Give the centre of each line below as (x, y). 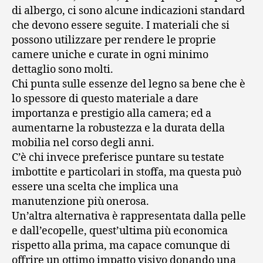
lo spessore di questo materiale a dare (105, 99)
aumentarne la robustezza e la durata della (118, 128)
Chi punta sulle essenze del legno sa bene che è (129, 84)
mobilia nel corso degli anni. (83, 143)
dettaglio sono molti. (63, 69)
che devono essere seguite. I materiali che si (121, 25)
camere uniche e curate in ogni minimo (110, 55)
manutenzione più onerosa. (80, 201)
